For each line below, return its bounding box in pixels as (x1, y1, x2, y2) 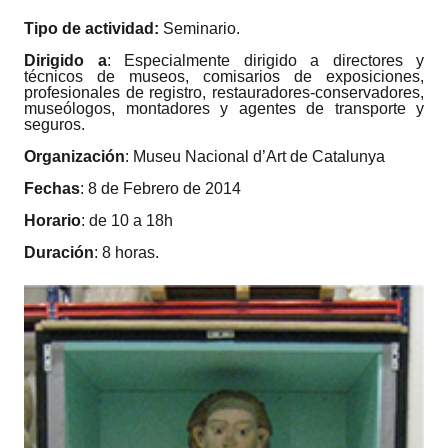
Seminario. (159, 19, 240, 37)
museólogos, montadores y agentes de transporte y (24, 99, 424, 117)
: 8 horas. (94, 243, 159, 261)
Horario (24, 211, 81, 229)
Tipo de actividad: (24, 19, 159, 37)
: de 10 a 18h (81, 211, 173, 229)
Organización (24, 147, 125, 165)
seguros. (24, 115, 85, 133)
